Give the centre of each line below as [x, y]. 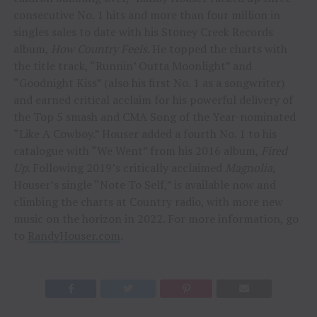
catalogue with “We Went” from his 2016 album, [137, 150]
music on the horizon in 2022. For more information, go [156, 218]
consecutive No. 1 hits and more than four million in [146, 15]
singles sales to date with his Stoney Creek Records [143, 31]
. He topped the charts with [217, 48]
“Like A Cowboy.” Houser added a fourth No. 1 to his [145, 133]
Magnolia [248, 167]
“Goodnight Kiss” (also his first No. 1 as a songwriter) [149, 82]
